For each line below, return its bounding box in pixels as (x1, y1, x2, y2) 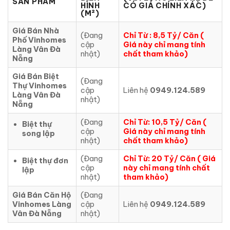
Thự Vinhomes (12, 81, 67, 91)
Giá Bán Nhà (12, 26, 59, 36)
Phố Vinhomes (12, 35, 66, 45)
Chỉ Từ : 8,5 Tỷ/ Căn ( (123, 31, 204, 41)
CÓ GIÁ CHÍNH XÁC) (123, 1, 206, 11)
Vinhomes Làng (12, 200, 71, 209)
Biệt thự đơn (22, 156, 68, 166)
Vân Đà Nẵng (12, 209, 62, 219)
